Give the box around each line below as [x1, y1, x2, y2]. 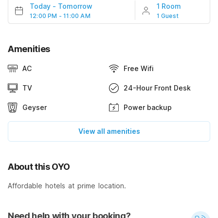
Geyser [22, 103, 47, 111]
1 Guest [156, 12, 179, 19]
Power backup [124, 103, 172, 111]
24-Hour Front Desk [124, 83, 191, 92]
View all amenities [78, 127, 140, 135]
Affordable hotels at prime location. [8, 181, 126, 190]
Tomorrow [58, 1, 92, 10]
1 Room [156, 1, 181, 10]
